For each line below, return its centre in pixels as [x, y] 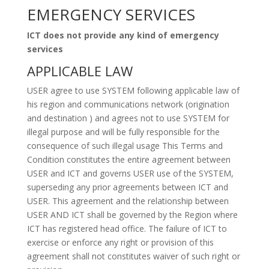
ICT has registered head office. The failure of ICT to [127, 228]
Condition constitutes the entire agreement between [128, 159]
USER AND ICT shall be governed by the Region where [132, 215]
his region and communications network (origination [128, 104]
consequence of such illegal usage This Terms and [125, 146]
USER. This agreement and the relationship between [128, 201]
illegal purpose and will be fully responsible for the [123, 132]
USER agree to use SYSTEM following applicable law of [133, 90]
